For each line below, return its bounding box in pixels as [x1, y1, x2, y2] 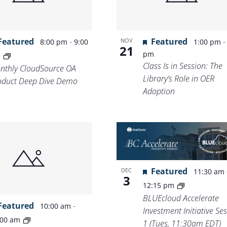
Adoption [142, 85, 175, 97]
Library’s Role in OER [142, 72, 214, 84]
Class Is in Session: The [142, 60, 222, 71]
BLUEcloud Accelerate [142, 193, 219, 204]
